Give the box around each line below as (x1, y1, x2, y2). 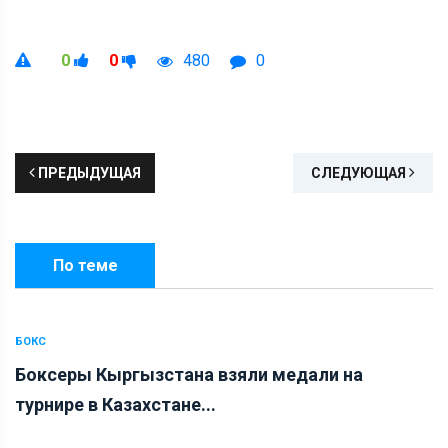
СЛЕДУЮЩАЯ (311, 165, 409, 182)
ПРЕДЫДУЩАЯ (35, 165, 141, 182)
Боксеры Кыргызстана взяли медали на (15, 364, 363, 386)
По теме (52, 256, 118, 276)
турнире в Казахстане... (15, 394, 216, 416)
